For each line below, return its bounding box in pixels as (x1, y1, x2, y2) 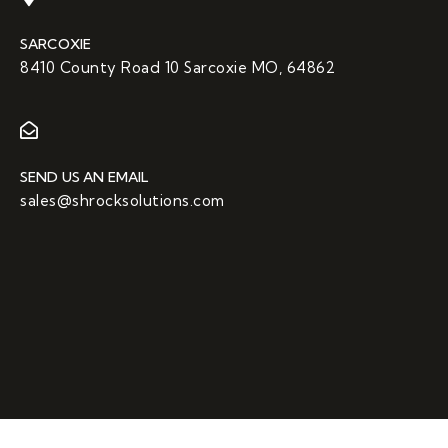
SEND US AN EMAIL (20, 168, 149, 187)
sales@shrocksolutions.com (20, 191, 225, 211)
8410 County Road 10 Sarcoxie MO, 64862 (20, 58, 335, 78)
